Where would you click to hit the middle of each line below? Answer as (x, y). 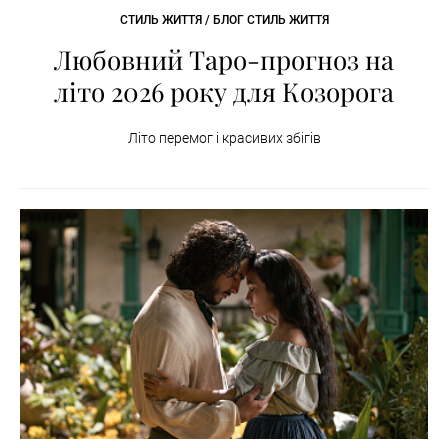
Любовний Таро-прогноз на (224, 60)
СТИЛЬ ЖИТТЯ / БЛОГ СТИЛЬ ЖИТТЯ (224, 20)
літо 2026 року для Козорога (224, 92)
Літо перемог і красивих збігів (224, 138)
